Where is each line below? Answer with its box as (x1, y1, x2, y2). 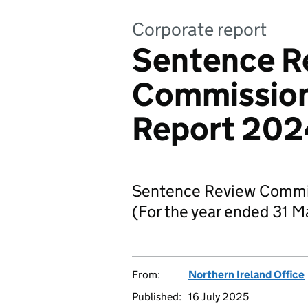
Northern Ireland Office (188, 268, 305, 281)
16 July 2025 (188, 290, 249, 303)
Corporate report (132, 18, 267, 41)
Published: (132, 290, 181, 303)
